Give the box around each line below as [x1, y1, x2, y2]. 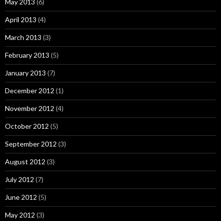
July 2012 [5, 175, 34, 184]
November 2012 [5, 104, 54, 112]
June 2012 [5, 193, 37, 201]
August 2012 [5, 157, 45, 166]
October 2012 [5, 122, 49, 130]
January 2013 [5, 69, 46, 77]
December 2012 [5, 86, 54, 95]
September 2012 [5, 140, 57, 148]
